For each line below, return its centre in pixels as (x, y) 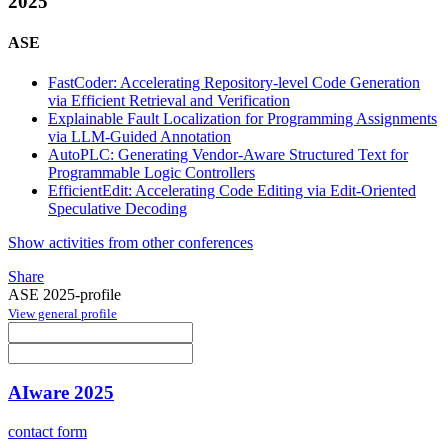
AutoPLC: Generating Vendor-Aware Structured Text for (228, 154)
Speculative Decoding (117, 208)
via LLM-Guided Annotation (139, 136)
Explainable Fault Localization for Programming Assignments (242, 118)
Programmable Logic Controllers (151, 172)
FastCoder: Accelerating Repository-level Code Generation (234, 82)
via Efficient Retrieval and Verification (169, 100)
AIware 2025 (61, 393)
